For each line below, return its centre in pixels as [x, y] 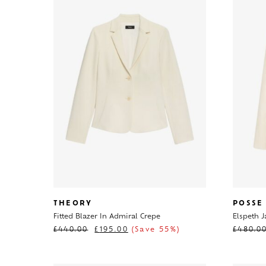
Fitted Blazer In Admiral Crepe [107, 217]
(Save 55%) [154, 230]
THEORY [73, 204]
